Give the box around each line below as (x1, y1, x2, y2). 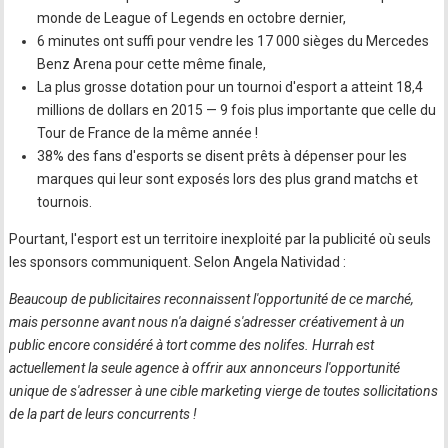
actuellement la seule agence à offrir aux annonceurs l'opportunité (9, 360, 401, 376)
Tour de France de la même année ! (37, 125, 259, 141)
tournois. (37, 194, 93, 210)
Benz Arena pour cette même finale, (37, 56, 267, 72)
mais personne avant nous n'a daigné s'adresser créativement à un (9, 314, 406, 330)
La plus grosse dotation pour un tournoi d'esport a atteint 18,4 (37, 79, 424, 95)
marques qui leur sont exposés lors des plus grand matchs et (37, 171, 419, 187)
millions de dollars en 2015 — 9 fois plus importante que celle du (37, 102, 437, 118)
